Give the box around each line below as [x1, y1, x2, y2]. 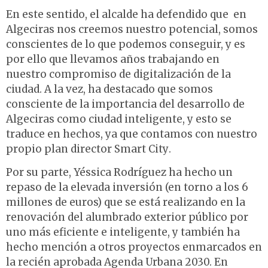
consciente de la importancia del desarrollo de [6, 97, 245, 111]
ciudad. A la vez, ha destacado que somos [6, 82, 213, 96]
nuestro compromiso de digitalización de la [6, 67, 231, 81]
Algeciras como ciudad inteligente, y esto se [6, 112, 232, 126]
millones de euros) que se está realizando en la [6, 196, 245, 209]
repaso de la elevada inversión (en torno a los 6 [6, 181, 248, 194]
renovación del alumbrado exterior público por [6, 211, 248, 224]
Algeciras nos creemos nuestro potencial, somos [6, 22, 258, 36]
